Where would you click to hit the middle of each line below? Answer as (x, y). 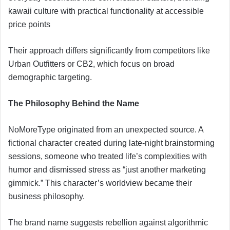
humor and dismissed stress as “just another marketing (107, 169)
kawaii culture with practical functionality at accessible (106, 11)
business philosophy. (46, 196)
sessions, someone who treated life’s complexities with (108, 156)
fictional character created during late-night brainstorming (111, 143)
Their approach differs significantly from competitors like (109, 50)
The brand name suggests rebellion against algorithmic (108, 222)
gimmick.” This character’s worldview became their (100, 183)
